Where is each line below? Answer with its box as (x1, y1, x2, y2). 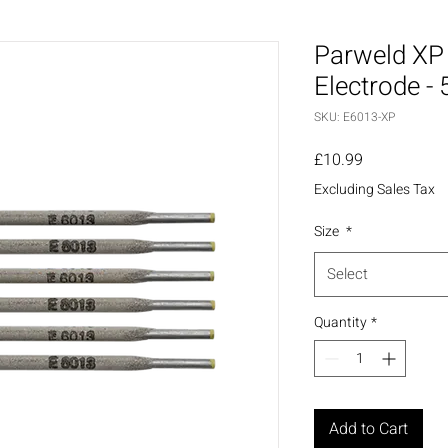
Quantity (314, 312, 367, 334)
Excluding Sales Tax (314, 179, 435, 201)
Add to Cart (329, 417, 408, 442)
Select (327, 263, 368, 286)
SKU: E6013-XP (314, 108, 395, 127)
